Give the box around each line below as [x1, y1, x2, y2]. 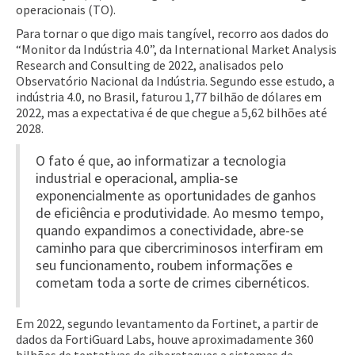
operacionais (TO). [16, 2, 116, 18]
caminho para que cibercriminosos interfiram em [36, 239, 323, 258]
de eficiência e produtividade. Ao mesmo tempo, [36, 204, 323, 223]
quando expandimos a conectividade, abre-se [36, 221, 303, 240]
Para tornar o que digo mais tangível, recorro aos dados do [16, 25, 329, 42]
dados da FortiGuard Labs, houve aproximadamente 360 [16, 331, 314, 348]
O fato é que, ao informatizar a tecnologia [36, 151, 286, 170]
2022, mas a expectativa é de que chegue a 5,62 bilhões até [16, 105, 327, 121]
